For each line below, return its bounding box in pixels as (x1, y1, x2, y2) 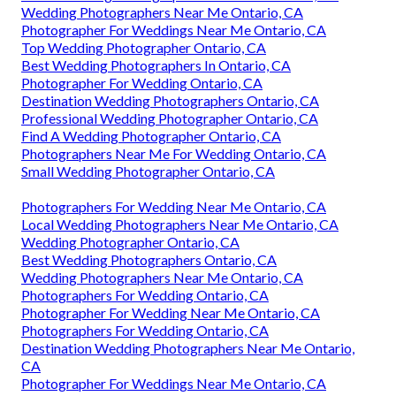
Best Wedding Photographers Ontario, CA (21, 250, 277, 268)
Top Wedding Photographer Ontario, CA (21, 38, 266, 56)
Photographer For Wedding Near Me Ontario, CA (21, 303, 320, 321)
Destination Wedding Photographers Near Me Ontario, (21, 339, 354, 356)
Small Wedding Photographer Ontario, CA (21, 162, 275, 179)
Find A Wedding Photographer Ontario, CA (21, 126, 281, 144)
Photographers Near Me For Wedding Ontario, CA (21, 144, 326, 162)
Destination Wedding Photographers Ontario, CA (21, 91, 319, 109)
